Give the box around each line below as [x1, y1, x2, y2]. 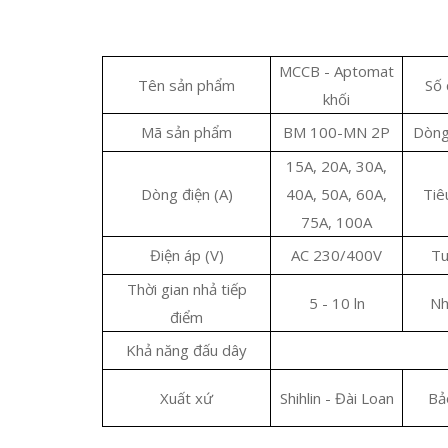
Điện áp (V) [149, 245, 224, 265]
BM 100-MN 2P [283, 122, 390, 142]
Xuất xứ [160, 388, 213, 408]
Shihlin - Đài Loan [279, 388, 394, 408]
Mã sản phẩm [141, 122, 232, 142]
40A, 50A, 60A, [286, 184, 387, 204]
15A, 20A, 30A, [286, 156, 387, 176]
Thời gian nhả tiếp [126, 279, 247, 299]
